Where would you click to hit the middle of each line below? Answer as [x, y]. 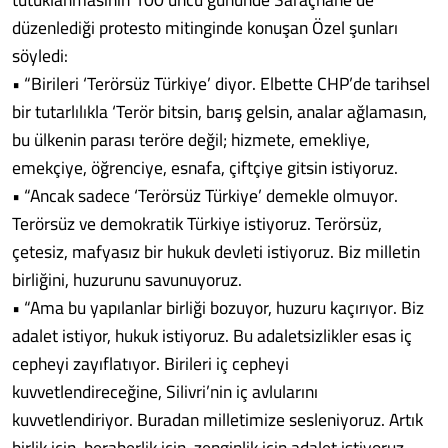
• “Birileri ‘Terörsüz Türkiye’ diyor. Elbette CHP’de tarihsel [221, 83]
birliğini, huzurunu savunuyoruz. [127, 279]
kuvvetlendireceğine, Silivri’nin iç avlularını [165, 391]
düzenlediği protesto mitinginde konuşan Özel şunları [205, 27]
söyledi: [40, 55]
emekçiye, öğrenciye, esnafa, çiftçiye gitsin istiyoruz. [205, 167]
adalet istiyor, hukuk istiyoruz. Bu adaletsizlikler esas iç [212, 335]
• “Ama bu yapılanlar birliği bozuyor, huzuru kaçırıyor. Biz [218, 307]
